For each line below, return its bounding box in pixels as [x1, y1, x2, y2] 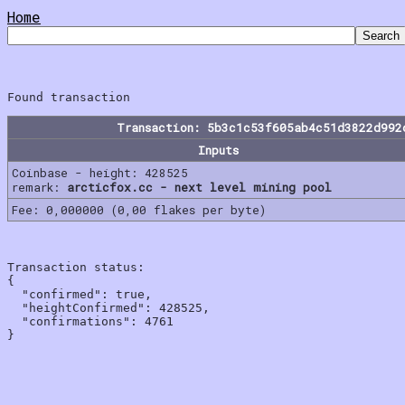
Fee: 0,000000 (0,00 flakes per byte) [12, 202, 266, 217]
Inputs [197, 142, 239, 157]
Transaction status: [7, 259, 145, 274]
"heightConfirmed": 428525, [7, 300, 210, 315]
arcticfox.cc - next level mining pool [67, 179, 332, 194]
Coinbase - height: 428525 [12, 165, 188, 180]
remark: [12, 179, 67, 194]
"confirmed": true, [7, 287, 152, 301]
